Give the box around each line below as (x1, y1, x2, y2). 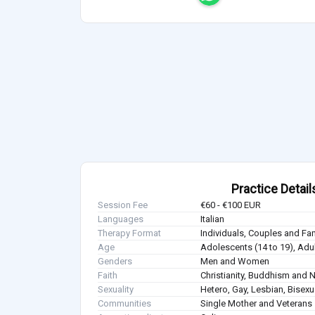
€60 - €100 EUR (200, 200, 262, 211)
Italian (200, 214, 225, 225)
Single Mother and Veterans (200, 298, 313, 309)
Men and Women (200, 256, 270, 267)
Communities (98, 298, 151, 309)
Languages (98, 214, 143, 225)
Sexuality (98, 284, 134, 295)
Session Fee (98, 200, 148, 211)
